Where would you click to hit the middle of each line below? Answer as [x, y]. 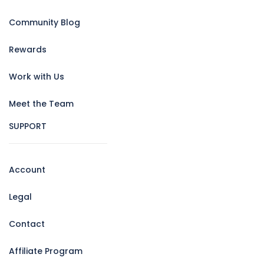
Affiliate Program [45, 251]
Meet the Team [41, 104]
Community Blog [44, 23]
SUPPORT [27, 126]
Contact [27, 224]
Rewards [27, 50]
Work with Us [36, 77]
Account [27, 170]
